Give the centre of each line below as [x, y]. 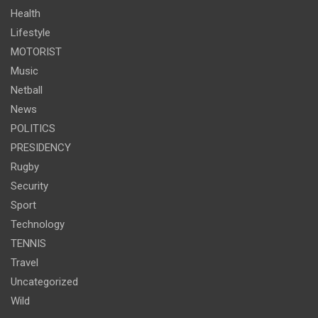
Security [29, 186]
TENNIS [28, 244]
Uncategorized [44, 282]
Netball [27, 91]
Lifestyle [31, 33]
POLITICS [33, 129]
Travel [24, 263]
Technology [38, 225]
